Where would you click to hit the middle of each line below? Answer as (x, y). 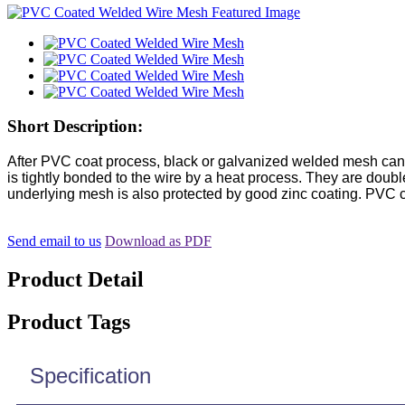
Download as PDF (158, 241)
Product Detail (75, 280)
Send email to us (54, 241)
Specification (90, 375)
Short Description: (75, 127)
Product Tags (69, 321)
